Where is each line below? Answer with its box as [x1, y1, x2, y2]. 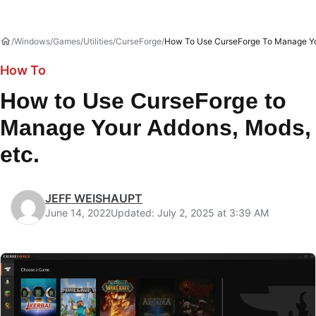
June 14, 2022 [45, 207, 111, 219]
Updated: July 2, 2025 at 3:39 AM [111, 207, 269, 219]
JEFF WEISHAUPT [45, 191, 142, 205]
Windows [14, 36, 50, 47]
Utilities [83, 36, 113, 47]
